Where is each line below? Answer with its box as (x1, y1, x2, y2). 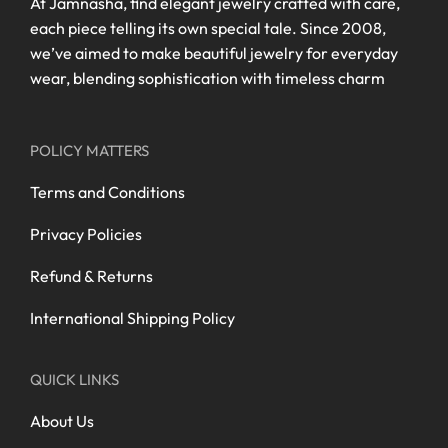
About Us (30, 410, 94, 431)
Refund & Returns (30, 265, 153, 286)
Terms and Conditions (30, 181, 185, 202)
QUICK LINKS (30, 369, 119, 389)
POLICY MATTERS (30, 140, 149, 160)
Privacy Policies (30, 223, 142, 244)
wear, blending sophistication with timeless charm (30, 67, 385, 88)
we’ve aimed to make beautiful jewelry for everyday (30, 42, 398, 63)
